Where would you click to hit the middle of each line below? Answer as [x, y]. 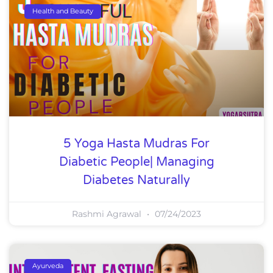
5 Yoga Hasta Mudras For [136, 144]
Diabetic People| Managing [136, 162]
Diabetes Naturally [136, 180]
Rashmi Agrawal [108, 214]
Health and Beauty [63, 11]
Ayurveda [48, 266]
